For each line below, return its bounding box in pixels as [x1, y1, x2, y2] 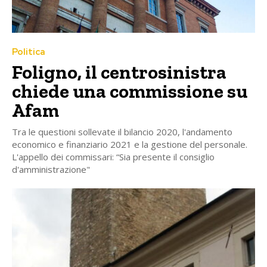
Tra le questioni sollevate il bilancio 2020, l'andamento [12, 126, 232, 138]
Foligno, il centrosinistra [12, 61, 226, 84]
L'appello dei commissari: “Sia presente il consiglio [12, 151, 215, 163]
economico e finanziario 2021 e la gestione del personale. [12, 138, 247, 151]
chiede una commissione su [12, 80, 247, 103]
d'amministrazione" [12, 163, 90, 176]
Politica [12, 46, 45, 58]
